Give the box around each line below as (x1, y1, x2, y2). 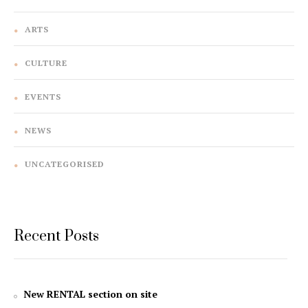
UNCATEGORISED (25, 159, 104, 170)
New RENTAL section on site (23, 287, 157, 301)
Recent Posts (14, 227, 99, 246)
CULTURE (25, 58, 67, 69)
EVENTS (25, 91, 61, 102)
